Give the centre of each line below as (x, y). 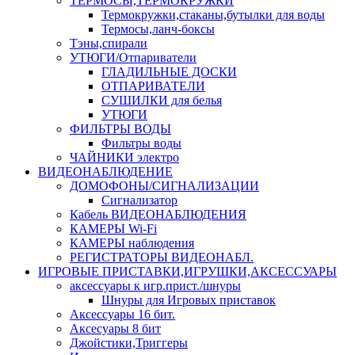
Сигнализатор (139, 200)
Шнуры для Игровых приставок (189, 300)
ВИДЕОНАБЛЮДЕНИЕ (105, 172)
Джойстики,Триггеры (129, 343)
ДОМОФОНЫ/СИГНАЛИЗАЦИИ (164, 186)
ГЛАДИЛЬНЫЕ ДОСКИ (169, 72)
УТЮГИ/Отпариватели (133, 57)
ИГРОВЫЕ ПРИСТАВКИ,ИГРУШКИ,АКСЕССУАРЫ (187, 271)
